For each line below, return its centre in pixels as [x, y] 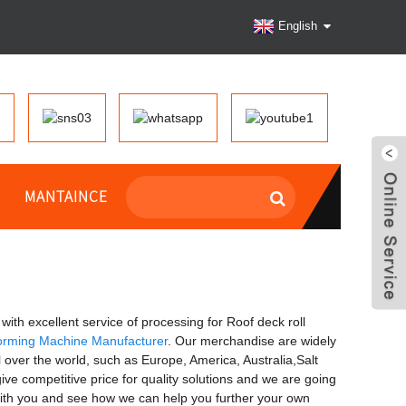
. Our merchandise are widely [252, 340]
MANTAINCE [66, 196]
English [298, 26]
